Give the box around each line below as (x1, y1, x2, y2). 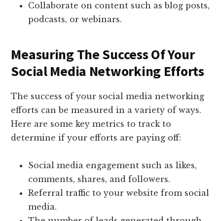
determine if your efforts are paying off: (11, 133, 182, 143)
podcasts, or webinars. (28, 14, 122, 25)
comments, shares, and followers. (28, 174, 171, 184)
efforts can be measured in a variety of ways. (11, 105, 202, 115)
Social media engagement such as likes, (28, 160, 197, 171)
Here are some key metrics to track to (11, 119, 172, 129)
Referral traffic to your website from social (28, 188, 210, 198)
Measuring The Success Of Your (11, 45, 195, 64)
